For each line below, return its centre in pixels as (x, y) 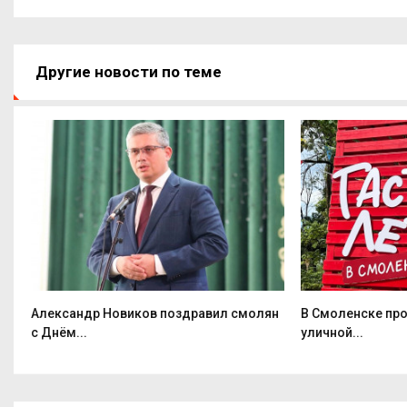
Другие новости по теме (129, 71)
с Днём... (59, 333)
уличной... (332, 333)
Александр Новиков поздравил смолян (155, 314)
